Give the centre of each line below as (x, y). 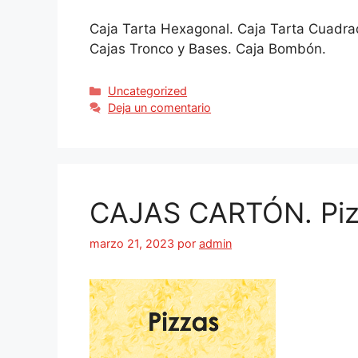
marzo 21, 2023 (132, 244)
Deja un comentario (160, 108)
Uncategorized (148, 91)
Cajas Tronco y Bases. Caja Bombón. (208, 49)
